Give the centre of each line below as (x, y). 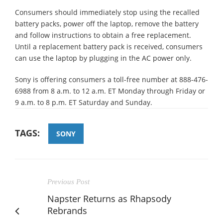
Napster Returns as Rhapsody (109, 198)
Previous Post (68, 181)
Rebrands (67, 210)
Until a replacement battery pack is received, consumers (109, 46)
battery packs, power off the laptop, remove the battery (107, 23)
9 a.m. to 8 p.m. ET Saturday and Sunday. (84, 102)
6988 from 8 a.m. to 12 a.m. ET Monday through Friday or (110, 91)
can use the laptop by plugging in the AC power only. (103, 58)
